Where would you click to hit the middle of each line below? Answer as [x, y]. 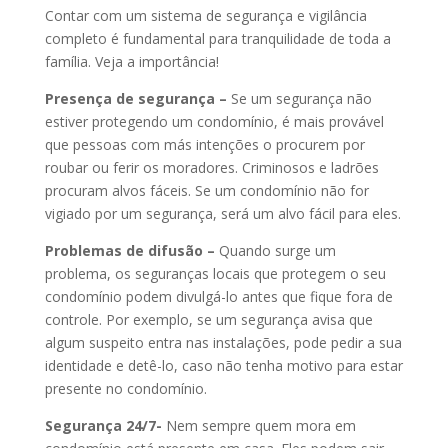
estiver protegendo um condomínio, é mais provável [214, 121]
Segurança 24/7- [103, 425]
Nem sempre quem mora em [258, 425]
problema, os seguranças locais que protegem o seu [215, 273]
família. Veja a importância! [131, 61]
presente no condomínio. [125, 388]
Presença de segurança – [135, 98]
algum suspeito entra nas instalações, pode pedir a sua [223, 342]
